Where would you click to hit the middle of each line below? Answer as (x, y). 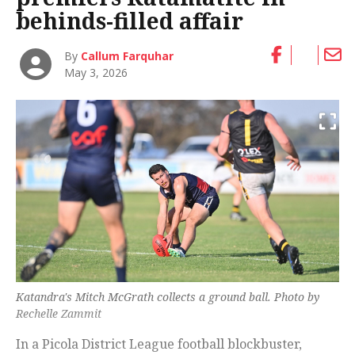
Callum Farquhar (128, 56)
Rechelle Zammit (59, 313)
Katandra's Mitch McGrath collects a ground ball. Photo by (168, 296)
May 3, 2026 (96, 73)
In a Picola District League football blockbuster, (159, 344)
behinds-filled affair (130, 21)
